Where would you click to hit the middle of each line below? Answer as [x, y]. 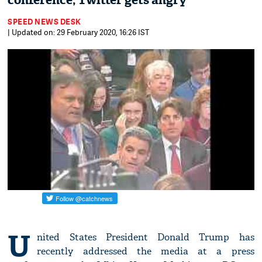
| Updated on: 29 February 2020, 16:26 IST [79, 32]
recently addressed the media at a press [146, 251]
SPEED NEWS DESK [44, 22]
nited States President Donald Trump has [146, 237]
